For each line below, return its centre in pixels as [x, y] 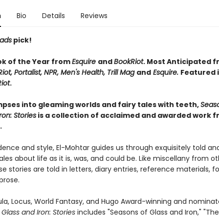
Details [53, 16]
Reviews [94, 16]
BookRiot [128, 62]
